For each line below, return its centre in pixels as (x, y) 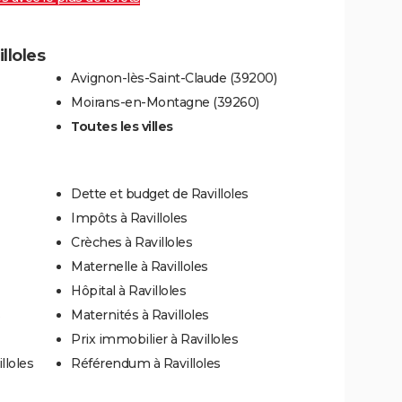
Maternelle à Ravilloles (140, 267)
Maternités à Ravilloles (140, 315)
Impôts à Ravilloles (129, 218)
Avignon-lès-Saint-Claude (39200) (174, 79)
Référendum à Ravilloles (146, 364)
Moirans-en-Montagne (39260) (165, 103)
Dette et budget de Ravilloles (160, 194)
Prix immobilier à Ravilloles (154, 340)
